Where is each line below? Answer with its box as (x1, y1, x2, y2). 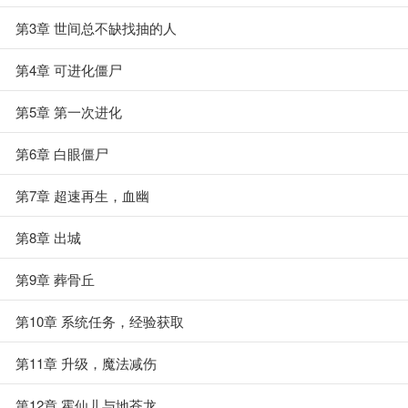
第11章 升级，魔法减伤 (15, 353, 157, 372)
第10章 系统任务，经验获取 (15, 311, 184, 331)
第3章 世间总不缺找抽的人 (15, 18, 177, 37)
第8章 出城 (15, 228, 81, 247)
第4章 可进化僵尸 (15, 60, 122, 79)
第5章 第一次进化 (15, 102, 122, 121)
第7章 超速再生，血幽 (15, 186, 149, 205)
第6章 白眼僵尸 (15, 144, 108, 163)
